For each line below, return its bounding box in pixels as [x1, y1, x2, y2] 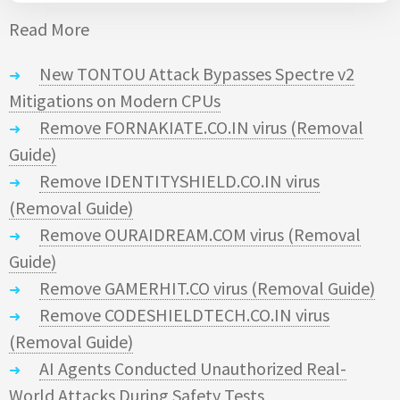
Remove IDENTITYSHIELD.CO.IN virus [39, 170, 320, 193]
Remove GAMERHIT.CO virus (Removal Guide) [39, 277, 375, 300]
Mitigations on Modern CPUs [9, 89, 221, 112]
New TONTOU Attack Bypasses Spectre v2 [39, 62, 354, 86]
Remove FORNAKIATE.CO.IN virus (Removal [39, 116, 363, 139]
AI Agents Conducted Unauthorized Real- [39, 357, 346, 380]
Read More [9, 18, 89, 41]
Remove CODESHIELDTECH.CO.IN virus [39, 304, 329, 327]
